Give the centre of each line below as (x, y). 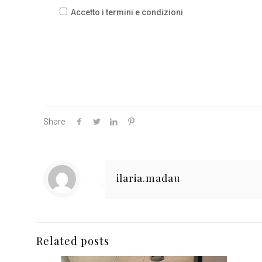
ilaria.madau (148, 177)
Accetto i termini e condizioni (127, 12)
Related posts (73, 241)
